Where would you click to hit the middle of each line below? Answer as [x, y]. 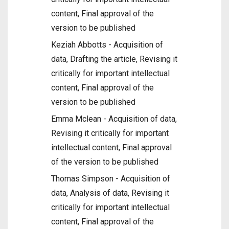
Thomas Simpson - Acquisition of [111, 179]
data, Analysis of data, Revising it [110, 193]
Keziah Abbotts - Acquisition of [107, 45]
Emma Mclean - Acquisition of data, [114, 119]
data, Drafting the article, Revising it [114, 59]
